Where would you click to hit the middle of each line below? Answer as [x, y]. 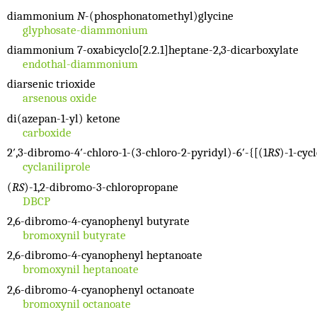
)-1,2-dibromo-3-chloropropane [101, 187]
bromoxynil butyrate [74, 236]
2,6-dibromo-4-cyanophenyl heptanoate [105, 255]
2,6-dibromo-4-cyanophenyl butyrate [98, 221]
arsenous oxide [59, 98]
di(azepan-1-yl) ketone [64, 118]
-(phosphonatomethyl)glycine [159, 16]
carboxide [47, 132]
